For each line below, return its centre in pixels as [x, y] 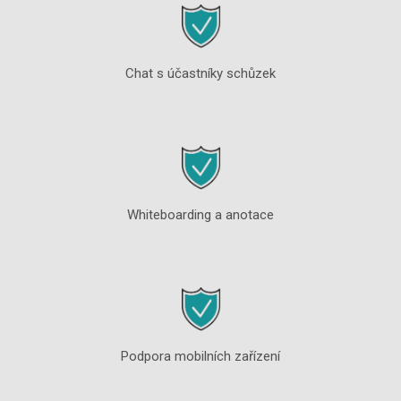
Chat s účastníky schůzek [200, 73]
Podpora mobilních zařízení [200, 356]
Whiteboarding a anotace [200, 214]
